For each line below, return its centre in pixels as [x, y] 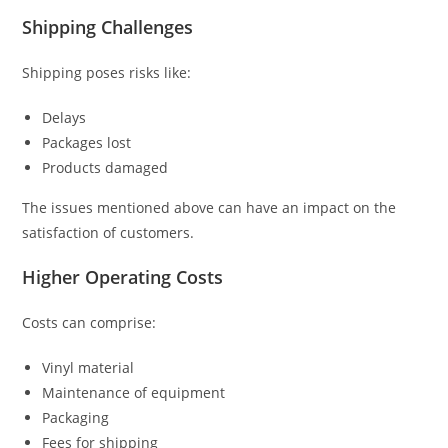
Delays [64, 118]
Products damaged [105, 168]
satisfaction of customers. [108, 233]
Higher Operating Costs [123, 277]
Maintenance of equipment [134, 393]
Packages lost [87, 143]
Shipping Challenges [108, 27]
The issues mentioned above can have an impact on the [209, 208]
